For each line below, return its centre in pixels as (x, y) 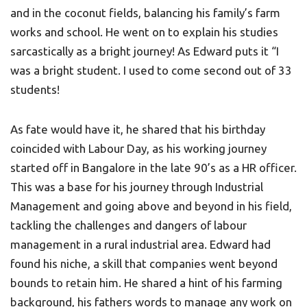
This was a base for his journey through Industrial (137, 187)
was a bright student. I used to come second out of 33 (151, 70)
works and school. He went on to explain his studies (144, 32)
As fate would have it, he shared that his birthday (138, 129)
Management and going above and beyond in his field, (151, 206)
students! (35, 89)
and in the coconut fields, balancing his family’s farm (145, 13)
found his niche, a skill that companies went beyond (144, 263)
